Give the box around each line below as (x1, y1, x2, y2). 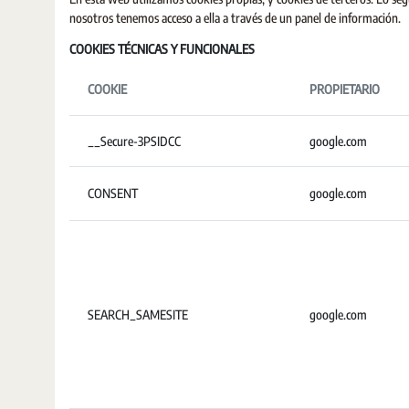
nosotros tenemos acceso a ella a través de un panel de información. (69, 10, 401, 26)
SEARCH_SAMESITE (88, 307, 188, 322)
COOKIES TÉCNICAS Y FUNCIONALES (69, 41, 255, 57)
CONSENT (88, 185, 138, 201)
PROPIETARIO (309, 81, 380, 97)
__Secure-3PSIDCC (88, 133, 181, 149)
